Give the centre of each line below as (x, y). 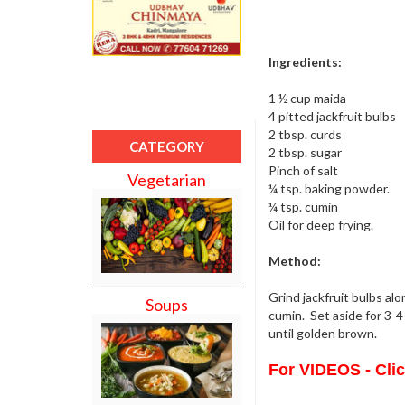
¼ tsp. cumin (303, 206)
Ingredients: (305, 61)
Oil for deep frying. (321, 224)
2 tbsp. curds (305, 134)
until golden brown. (323, 333)
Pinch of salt (303, 170)
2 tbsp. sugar (305, 152)
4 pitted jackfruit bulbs (332, 116)
